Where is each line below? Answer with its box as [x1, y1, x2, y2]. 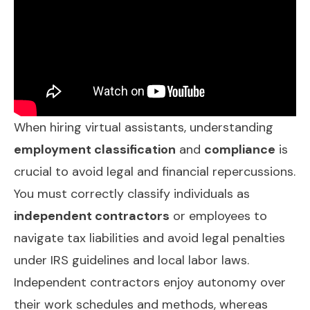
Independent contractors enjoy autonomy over [14, 273, 286, 291]
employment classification [14, 140, 176, 158]
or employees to [170, 207, 267, 224]
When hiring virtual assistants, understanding [14, 118, 273, 136]
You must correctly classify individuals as [14, 185, 250, 202]
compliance [204, 140, 275, 158]
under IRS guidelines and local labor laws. [14, 251, 249, 268]
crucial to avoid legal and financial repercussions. [14, 163, 295, 180]
